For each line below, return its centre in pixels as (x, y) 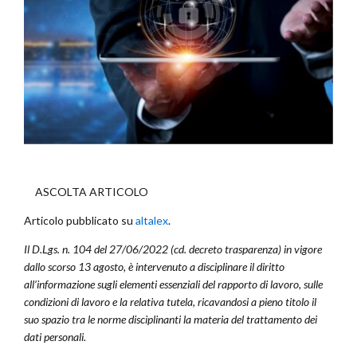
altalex (152, 220)
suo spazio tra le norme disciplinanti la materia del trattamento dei (171, 319)
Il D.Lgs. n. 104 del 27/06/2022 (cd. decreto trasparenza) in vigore (173, 249)
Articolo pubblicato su (80, 220)
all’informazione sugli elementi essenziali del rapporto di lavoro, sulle (173, 284)
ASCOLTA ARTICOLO (92, 191)
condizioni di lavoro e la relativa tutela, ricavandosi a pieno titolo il (170, 301)
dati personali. (55, 336)
